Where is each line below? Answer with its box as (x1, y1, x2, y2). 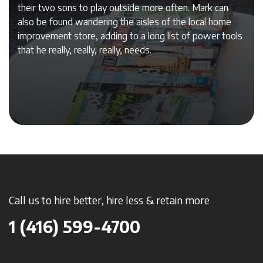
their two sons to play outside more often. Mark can (18, 1, 228, 14)
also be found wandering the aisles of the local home (18, 15, 231, 28)
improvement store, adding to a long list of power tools (18, 29, 242, 42)
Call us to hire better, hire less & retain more (9, 193, 210, 207)
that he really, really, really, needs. (18, 43, 151, 56)
